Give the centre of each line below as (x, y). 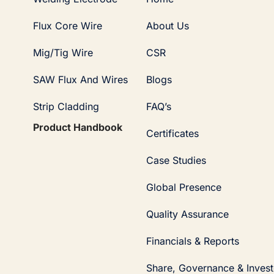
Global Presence (184, 187)
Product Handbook (77, 127)
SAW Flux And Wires (80, 79)
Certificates (173, 133)
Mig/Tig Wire (63, 52)
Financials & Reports (193, 241)
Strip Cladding (66, 106)
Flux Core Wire (67, 25)
